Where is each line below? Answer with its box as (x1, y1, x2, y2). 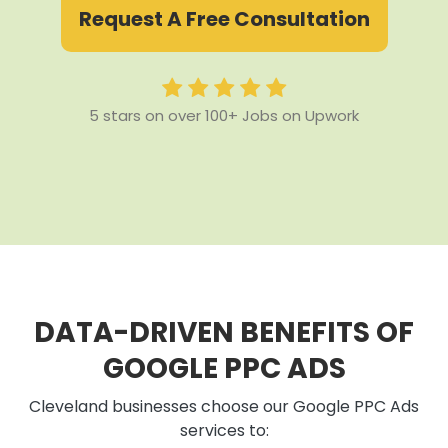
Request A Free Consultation (78, 5, 370, 34)
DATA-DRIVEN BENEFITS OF (34, 313, 414, 353)
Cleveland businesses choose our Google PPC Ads (29, 395, 419, 419)
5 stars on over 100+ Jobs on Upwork (89, 105, 359, 127)
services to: (179, 419, 269, 443)
